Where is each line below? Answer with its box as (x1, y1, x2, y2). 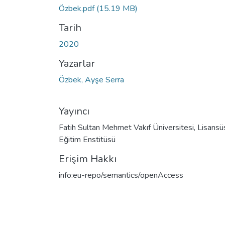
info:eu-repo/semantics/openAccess (59, 169, 183, 181)
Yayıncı (59, 104, 89, 118)
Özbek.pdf (59, 3, 96, 14)
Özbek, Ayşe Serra (59, 74, 124, 85)
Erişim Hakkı (59, 152, 117, 166)
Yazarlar (59, 56, 95, 70)
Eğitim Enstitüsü (59, 134, 116, 145)
